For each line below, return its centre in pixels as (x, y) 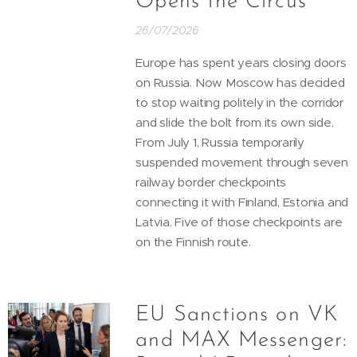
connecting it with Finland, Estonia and (242, 202)
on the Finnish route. (193, 241)
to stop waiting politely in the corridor (239, 102)
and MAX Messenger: (241, 340)
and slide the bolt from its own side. (235, 122)
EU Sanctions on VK (237, 315)
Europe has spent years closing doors (241, 62)
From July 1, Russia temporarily (220, 142)
